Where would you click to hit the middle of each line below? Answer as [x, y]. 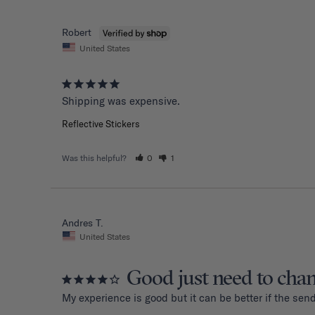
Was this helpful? [95, 158]
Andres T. [83, 223]
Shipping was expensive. [121, 101]
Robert [77, 32]
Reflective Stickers [101, 124]
